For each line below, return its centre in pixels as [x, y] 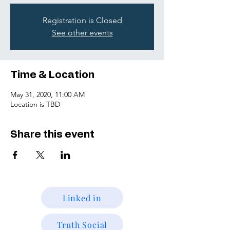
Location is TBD [35, 104]
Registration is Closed [82, 20]
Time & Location [52, 75]
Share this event [52, 135]
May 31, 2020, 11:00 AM [47, 94]
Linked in [82, 198]
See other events [82, 33]
